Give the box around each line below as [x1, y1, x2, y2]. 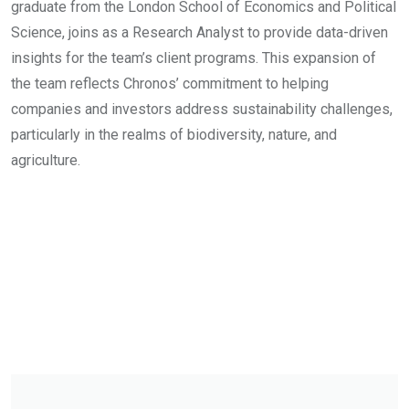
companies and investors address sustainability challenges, [11, 100, 393, 118]
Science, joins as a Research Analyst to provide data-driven [11, 24, 388, 41]
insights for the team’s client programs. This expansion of [11, 49, 376, 67]
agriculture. [11, 152, 80, 169]
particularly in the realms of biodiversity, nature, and [11, 126, 337, 143]
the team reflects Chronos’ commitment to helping [11, 75, 329, 92]
